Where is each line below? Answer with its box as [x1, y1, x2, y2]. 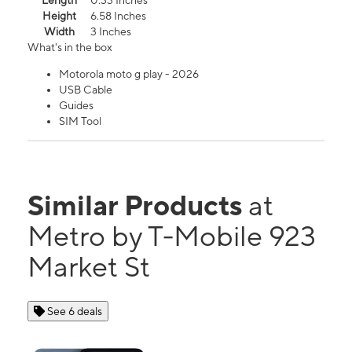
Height [42, 9, 76, 23]
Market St [27, 250, 150, 284]
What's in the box [27, 41, 112, 54]
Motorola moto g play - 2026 [59, 68, 199, 81]
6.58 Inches [90, 9, 146, 23]
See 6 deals [47, 305, 102, 318]
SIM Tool [59, 115, 101, 128]
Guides [59, 99, 93, 112]
